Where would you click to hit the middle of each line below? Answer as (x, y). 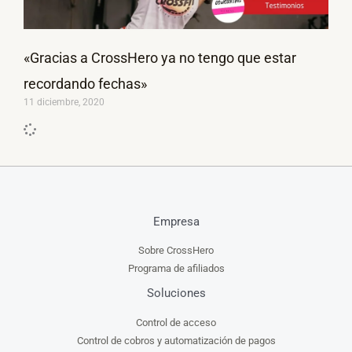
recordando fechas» (85, 83)
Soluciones (176, 293)
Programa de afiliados (176, 269)
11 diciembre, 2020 (64, 102)
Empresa (176, 221)
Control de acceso (176, 322)
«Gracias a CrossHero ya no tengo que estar (160, 57)
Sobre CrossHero (176, 251)
